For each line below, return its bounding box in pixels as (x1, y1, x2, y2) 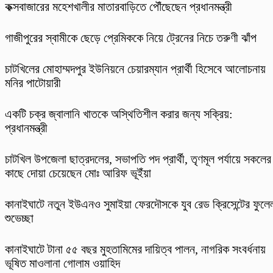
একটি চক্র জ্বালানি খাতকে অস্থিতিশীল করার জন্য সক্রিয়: (5, 107, 233, 121)
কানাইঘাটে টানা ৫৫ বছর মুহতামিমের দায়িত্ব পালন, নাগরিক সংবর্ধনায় (5, 243, 266, 257)
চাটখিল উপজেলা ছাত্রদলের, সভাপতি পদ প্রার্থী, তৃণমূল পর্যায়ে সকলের (5, 152, 271, 166)
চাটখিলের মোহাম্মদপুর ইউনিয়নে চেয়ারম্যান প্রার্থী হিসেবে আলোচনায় (5, 62, 266, 76)
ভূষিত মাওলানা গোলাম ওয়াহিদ (5, 257, 120, 271)
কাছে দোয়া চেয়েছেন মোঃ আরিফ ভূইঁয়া (5, 166, 151, 180)
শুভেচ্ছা (5, 211, 34, 225)
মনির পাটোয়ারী (5, 76, 61, 90)
